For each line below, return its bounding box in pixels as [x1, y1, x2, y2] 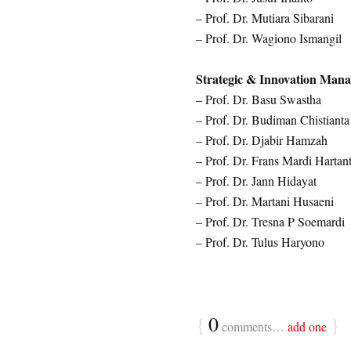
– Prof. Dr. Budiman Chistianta [195, 111, 349, 128]
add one [287, 318, 327, 335]
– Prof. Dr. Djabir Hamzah [195, 132, 327, 148]
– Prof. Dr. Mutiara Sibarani [195, 9, 334, 26]
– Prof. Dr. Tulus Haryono [195, 233, 324, 250]
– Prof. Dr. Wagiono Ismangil [195, 30, 342, 46]
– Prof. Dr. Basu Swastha [195, 91, 321, 107]
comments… [218, 318, 288, 335]
